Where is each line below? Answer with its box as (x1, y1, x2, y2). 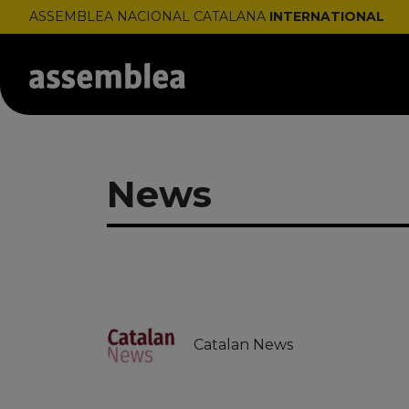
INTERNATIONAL (269, 8, 384, 25)
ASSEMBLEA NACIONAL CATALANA (29, 8, 269, 25)
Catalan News (194, 335, 293, 353)
